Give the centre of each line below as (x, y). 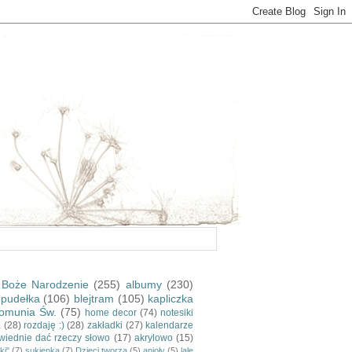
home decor (111, 313)
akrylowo (153, 338)
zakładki (105, 326)
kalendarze (170, 326)
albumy (143, 285)
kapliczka (171, 299)
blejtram (93, 299)
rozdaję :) (44, 326)
